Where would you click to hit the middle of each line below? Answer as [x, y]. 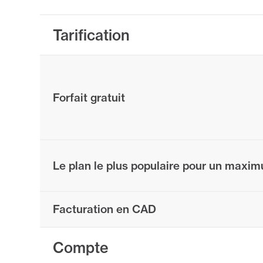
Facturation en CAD [104, 209]
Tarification [91, 35]
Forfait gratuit [89, 98]
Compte [81, 248]
